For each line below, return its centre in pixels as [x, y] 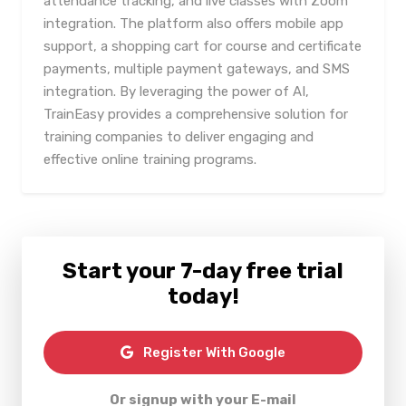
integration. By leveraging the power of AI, [176, 92]
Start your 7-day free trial [203, 271]
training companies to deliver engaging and [179, 137]
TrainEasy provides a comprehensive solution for [196, 114]
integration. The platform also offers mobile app [193, 24]
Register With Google [213, 353]
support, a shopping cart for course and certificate [203, 46]
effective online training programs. [150, 159]
